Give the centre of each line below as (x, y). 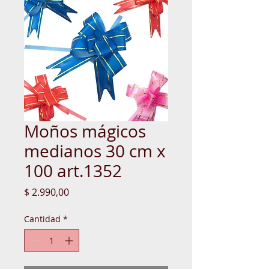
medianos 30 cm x (95, 151)
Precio (83, 191)
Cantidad (42, 219)
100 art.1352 (73, 171)
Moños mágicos (85, 131)
